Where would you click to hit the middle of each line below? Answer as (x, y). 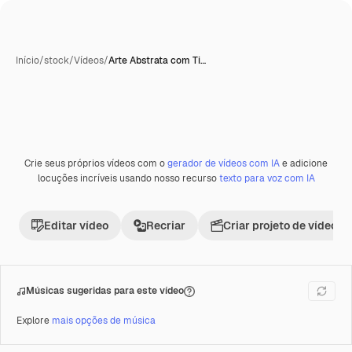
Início (27, 60)
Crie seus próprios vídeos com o (96, 163)
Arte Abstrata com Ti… (157, 60)
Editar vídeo (76, 225)
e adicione (304, 163)
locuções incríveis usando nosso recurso (128, 178)
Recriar (166, 225)
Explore (34, 321)
